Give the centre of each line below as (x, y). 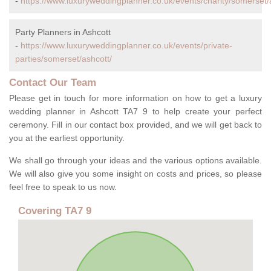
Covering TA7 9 (55, 211)
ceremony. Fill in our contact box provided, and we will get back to (135, 125)
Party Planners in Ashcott (63, 32)
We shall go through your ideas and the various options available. (135, 161)
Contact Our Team (53, 83)
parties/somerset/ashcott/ (64, 59)
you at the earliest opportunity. (67, 138)
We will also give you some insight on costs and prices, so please (135, 174)
